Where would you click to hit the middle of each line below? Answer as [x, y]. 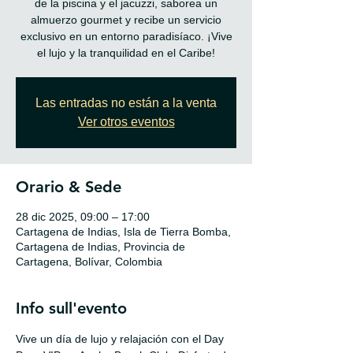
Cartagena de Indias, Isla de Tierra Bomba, [123, 231]
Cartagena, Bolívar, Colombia [89, 261]
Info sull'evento [71, 308]
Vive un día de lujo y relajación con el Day [121, 338]
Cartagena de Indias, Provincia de [100, 246]
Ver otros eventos [126, 121]
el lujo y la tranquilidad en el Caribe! [126, 52]
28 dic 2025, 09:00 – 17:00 [83, 216]
